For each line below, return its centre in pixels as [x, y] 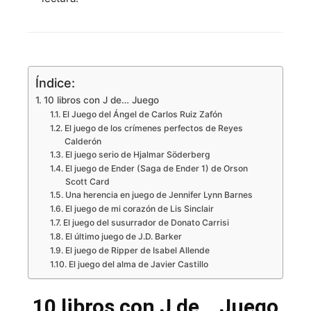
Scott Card [87, 182]
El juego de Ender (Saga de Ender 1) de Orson [156, 168]
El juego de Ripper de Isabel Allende [137, 250]
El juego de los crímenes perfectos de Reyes [153, 128]
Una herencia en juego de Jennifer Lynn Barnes [159, 195]
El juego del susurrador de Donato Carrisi [146, 222]
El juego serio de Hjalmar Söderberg [137, 154]
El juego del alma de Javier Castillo [138, 264]
